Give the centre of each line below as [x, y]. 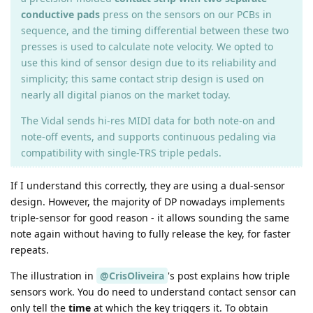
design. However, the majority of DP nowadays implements [148, 202]
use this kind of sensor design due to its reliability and [149, 63]
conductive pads [60, 15]
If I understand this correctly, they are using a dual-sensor [148, 186]
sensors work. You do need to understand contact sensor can [153, 292]
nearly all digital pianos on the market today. [126, 95]
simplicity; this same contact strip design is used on [143, 79]
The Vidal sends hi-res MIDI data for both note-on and [148, 121]
